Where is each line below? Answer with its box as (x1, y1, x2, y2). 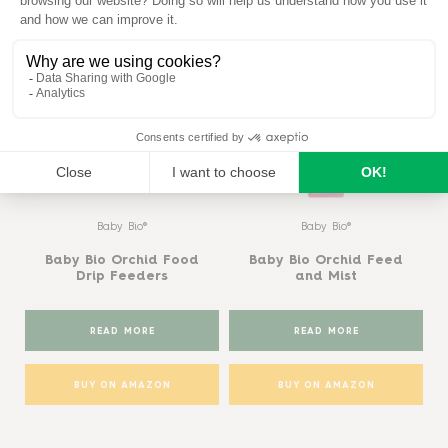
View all (371, 5, 428, 21)
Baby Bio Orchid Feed (249, 253, 403, 267)
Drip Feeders (76, 269, 168, 283)
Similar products (20, 4, 125, 20)
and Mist (295, 269, 357, 283)
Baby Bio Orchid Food (45, 253, 199, 267)
